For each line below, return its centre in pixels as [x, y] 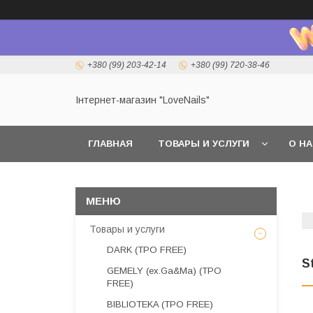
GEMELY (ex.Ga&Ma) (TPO [164, 271]
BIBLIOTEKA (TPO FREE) [160, 304]
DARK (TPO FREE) [147, 250]
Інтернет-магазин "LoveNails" [143, 100]
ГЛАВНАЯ [110, 144]
